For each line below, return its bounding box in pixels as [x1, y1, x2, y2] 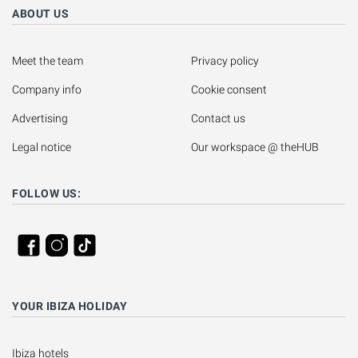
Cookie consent [191, 83, 267, 97]
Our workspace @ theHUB [191, 141, 319, 154]
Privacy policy [191, 54, 259, 68]
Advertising [12, 112, 68, 125]
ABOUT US [12, 7, 69, 21]
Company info [12, 83, 82, 97]
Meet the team [12, 54, 83, 68]
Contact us [191, 112, 245, 125]
